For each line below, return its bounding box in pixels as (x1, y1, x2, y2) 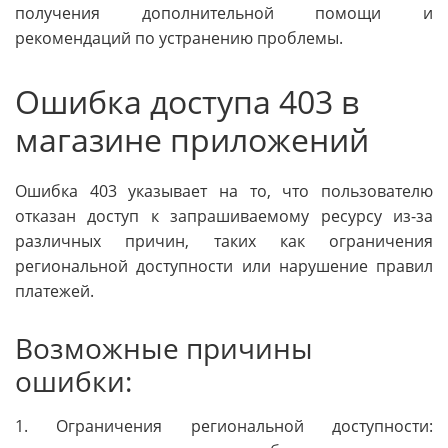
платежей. (15, 279, 94, 302)
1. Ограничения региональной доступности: (15, 415, 433, 438)
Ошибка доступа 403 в (15, 80, 359, 124)
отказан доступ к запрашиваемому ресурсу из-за (15, 204, 433, 227)
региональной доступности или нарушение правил (15, 254, 433, 277)
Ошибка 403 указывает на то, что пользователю (15, 179, 433, 202)
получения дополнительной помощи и (15, 2, 433, 25)
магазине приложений (15, 118, 369, 162)
